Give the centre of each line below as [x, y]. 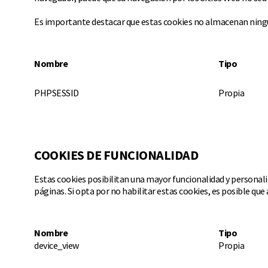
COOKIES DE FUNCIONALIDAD [116, 155]
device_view [57, 245]
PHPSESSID [57, 93]
